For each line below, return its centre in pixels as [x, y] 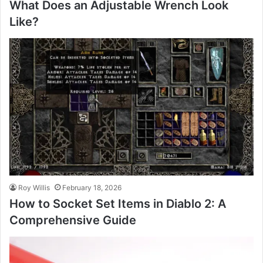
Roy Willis [34, 187]
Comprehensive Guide [73, 220]
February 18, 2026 [92, 187]
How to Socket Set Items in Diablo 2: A [118, 203]
